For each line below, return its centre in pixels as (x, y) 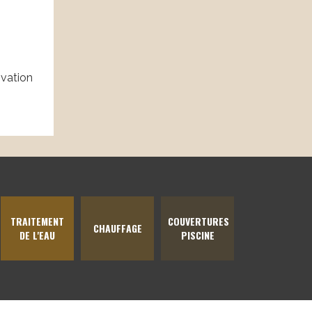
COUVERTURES (199, 221)
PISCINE (197, 235)
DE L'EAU (38, 235)
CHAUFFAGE (117, 228)
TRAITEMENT (38, 221)
